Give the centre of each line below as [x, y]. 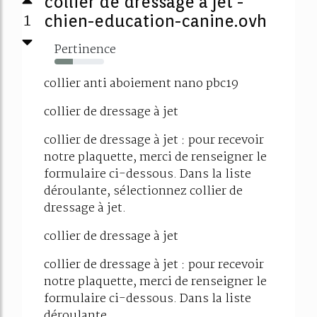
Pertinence [85, 50]
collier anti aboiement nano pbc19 [141, 83]
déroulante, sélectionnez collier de [143, 191]
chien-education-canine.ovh [155, 21]
